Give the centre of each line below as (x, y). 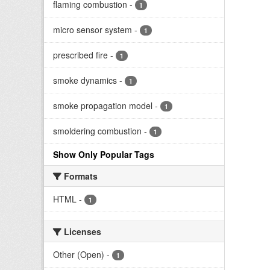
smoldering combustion (97, 130)
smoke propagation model (103, 105)
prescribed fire (80, 55)
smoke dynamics (85, 80)
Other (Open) (79, 254)
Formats (80, 176)
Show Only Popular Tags (104, 154)
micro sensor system (93, 29)
